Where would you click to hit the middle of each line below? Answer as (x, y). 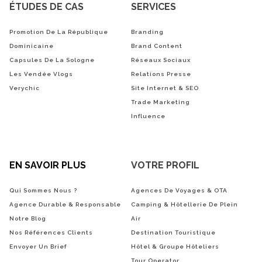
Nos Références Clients (51, 232)
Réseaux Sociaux (161, 60)
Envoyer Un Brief (38, 246)
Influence (148, 116)
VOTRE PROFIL (165, 165)
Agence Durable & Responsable (65, 204)
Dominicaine (32, 46)
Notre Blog (28, 218)
